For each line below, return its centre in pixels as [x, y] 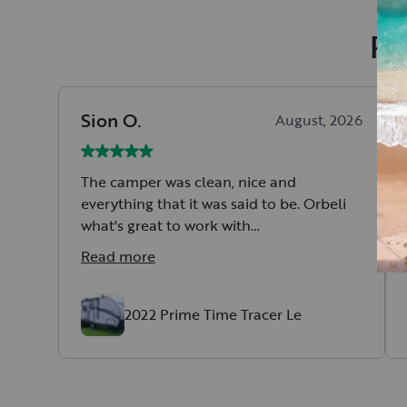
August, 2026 [319, 120]
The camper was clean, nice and [189, 182]
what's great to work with [166, 226]
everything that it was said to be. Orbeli [213, 204]
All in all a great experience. [175, 248]
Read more [118, 257]
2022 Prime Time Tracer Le [213, 315]
